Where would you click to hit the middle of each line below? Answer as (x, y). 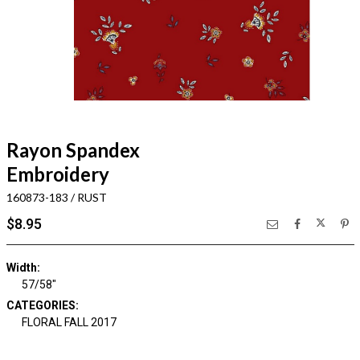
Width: (23, 267)
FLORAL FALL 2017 (69, 322)
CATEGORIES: (42, 305)
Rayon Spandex (73, 149)
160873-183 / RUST (56, 197)
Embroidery (57, 174)
